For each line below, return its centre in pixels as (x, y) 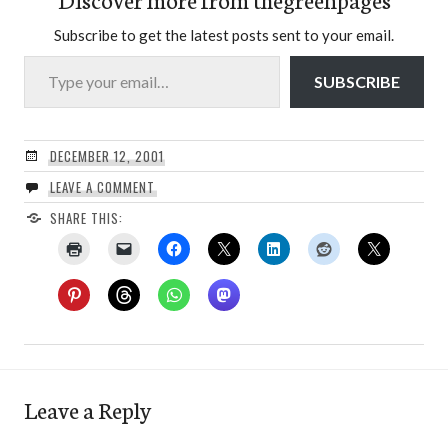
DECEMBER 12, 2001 (106, 156)
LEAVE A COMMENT (102, 187)
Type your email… (47, 55)
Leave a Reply (87, 409)
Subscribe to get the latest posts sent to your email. (224, 35)
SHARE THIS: (86, 218)
